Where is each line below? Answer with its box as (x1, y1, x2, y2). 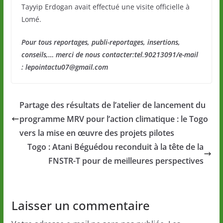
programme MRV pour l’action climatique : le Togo (19, 113, 208, 125)
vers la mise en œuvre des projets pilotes (19, 127, 174, 139)
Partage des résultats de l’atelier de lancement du (19, 100, 206, 111)
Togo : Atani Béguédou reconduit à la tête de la (27, 141, 204, 153)
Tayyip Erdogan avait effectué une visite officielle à (21, 2, 190, 12)
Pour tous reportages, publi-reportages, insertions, (21, 37, 180, 47)
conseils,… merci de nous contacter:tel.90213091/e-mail (21, 50, 198, 60)
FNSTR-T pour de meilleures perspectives (48, 155, 204, 167)
